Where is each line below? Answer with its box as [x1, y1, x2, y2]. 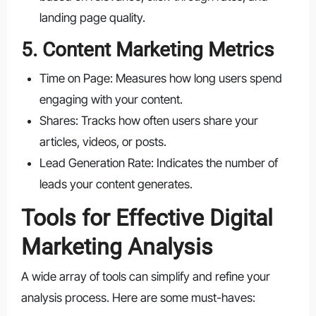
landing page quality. [39, 11, 145, 25]
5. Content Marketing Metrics [20, 38, 274, 62]
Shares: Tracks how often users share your [39, 113, 258, 128]
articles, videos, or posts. [39, 134, 166, 149]
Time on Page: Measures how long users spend [39, 71, 282, 85]
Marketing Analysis [20, 233, 213, 260]
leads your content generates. [39, 176, 193, 191]
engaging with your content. [39, 92, 183, 107]
